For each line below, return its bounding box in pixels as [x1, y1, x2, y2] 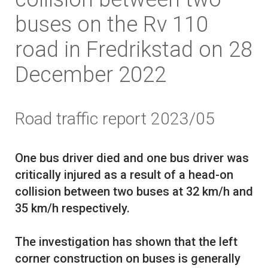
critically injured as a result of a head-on [15, 167, 233, 182]
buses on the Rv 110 [15, 12, 208, 38]
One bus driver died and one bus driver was [15, 151, 249, 166]
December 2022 [15, 62, 166, 88]
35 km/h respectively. [15, 201, 130, 216]
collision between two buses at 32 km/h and [15, 184, 253, 199]
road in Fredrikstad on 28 [15, 37, 252, 63]
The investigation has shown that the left [15, 234, 237, 249]
